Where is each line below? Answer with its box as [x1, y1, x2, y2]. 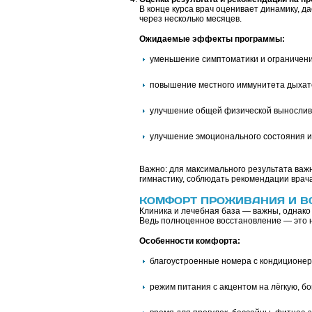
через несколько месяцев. [139, 14, 242, 24]
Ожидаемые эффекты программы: [139, 34, 285, 44]
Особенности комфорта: [139, 236, 240, 246]
